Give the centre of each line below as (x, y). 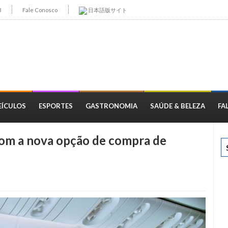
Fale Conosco (40, 10)
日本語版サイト (107, 10)
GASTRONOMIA (111, 106)
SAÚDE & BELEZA (178, 106)
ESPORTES (56, 106)
